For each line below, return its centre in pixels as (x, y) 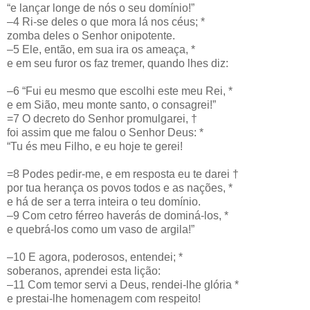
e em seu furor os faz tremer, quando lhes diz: (118, 63)
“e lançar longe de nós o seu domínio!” (101, 8)
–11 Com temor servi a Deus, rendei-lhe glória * (123, 284)
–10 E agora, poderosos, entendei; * (95, 257)
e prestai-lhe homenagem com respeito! (104, 298)
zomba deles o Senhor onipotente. (91, 35)
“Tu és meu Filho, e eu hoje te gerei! (95, 146)
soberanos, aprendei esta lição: (84, 271)
